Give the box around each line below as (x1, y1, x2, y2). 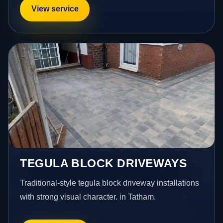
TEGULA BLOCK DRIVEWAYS (20, 157, 187, 170)
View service (31, 4, 79, 13)
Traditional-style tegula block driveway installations (20, 179, 200, 188)
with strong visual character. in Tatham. (20, 193, 156, 202)
